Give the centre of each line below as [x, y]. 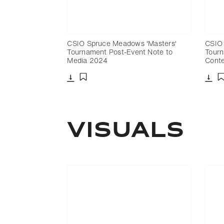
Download [86, 86]
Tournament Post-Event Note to [120, 51]
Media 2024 [87, 60]
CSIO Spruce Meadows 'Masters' [122, 43]
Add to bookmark [111, 88]
